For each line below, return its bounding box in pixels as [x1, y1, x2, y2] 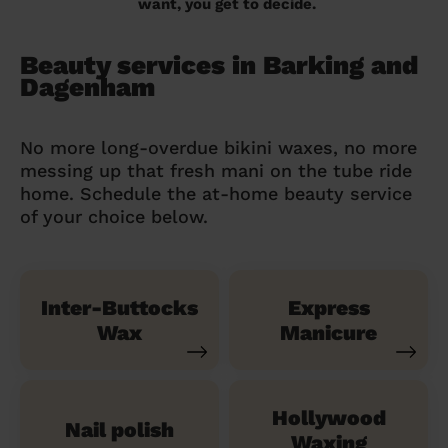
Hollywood [271, 404, 386, 430]
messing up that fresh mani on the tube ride [20, 159, 412, 181]
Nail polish [65, 417, 174, 443]
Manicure [280, 319, 377, 345]
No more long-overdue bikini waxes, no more [20, 136, 417, 158]
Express [287, 294, 370, 320]
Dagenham [20, 71, 155, 102]
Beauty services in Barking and [20, 49, 418, 80]
